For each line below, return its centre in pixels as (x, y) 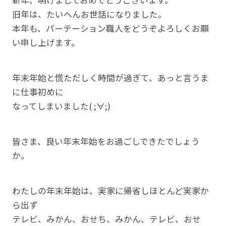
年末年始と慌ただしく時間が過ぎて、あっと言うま (110, 78)
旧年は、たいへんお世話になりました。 (89, 14)
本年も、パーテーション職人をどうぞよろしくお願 (110, 29)
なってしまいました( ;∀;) (61, 106)
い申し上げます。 (46, 43)
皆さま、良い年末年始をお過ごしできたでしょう (106, 141)
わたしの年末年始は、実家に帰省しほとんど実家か (110, 190)
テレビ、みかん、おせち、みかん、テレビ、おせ (106, 219)
